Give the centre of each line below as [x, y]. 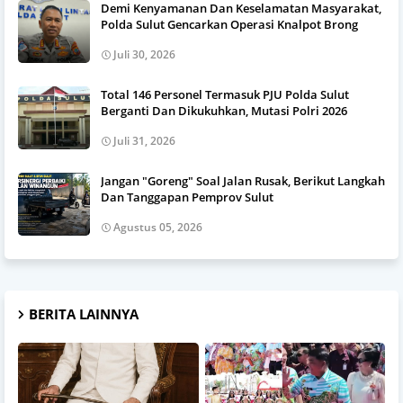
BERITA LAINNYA [84, 313]
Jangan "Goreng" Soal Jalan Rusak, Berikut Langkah [243, 180]
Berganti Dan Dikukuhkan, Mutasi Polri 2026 [224, 110]
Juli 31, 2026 [144, 140]
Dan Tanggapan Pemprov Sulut [187, 197]
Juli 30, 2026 [144, 54]
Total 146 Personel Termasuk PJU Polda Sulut [225, 94]
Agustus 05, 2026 [158, 227]
